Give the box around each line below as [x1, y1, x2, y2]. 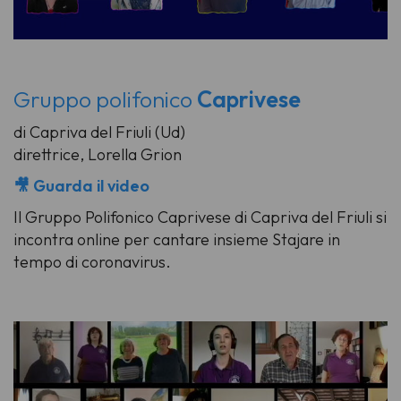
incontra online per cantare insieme [13, 229, 272, 251]
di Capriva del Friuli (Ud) [13, 122, 185, 143]
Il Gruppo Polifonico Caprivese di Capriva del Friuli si [13, 207, 387, 228]
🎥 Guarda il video [13, 175, 149, 197]
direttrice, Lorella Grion [13, 144, 182, 166]
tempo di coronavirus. [13, 252, 171, 273]
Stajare [272, 229, 324, 251]
